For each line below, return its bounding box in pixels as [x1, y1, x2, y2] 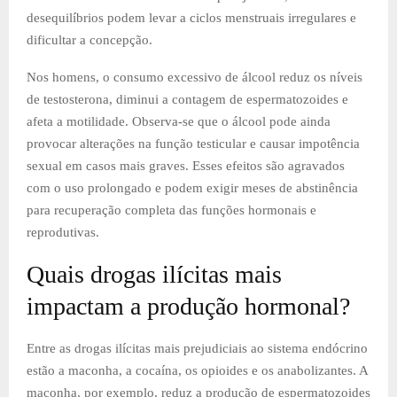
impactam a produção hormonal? [27, 292, 350, 320]
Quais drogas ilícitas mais [27, 260, 282, 288]
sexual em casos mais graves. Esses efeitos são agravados [27, 158, 345, 173]
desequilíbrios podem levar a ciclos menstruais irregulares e [27, 10, 356, 25]
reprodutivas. [27, 224, 99, 239]
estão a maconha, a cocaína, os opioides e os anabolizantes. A [27, 362, 368, 378]
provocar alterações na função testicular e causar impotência [27, 136, 360, 151]
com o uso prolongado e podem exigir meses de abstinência [27, 180, 358, 195]
